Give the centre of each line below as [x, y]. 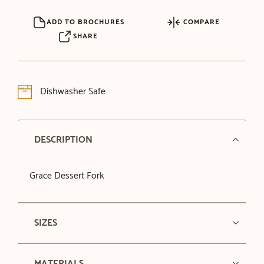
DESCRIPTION [63, 140]
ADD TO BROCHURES [86, 22]
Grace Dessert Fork [67, 176]
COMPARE [200, 22]
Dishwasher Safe [71, 91]
